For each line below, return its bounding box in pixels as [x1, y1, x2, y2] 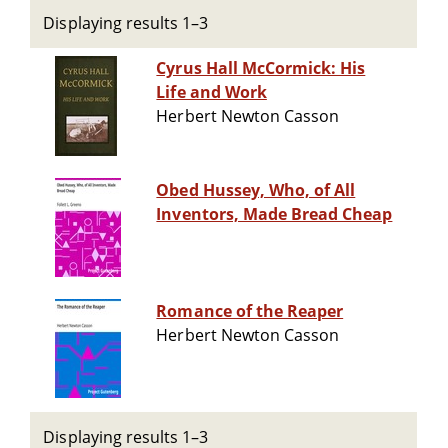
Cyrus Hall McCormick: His [156, 57, 366, 80]
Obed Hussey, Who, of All [156, 179, 356, 202]
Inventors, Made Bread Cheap [156, 203, 393, 226]
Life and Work [156, 81, 267, 104]
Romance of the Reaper [156, 300, 344, 323]
